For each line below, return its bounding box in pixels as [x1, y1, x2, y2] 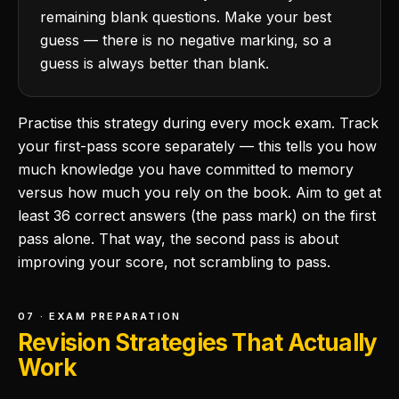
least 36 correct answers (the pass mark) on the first [18, 207, 376, 224]
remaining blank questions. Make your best [40, 8, 331, 26]
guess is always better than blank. [40, 54, 269, 72]
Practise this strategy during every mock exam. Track [18, 114, 379, 132]
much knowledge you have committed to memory [18, 160, 354, 178]
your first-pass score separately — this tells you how [18, 137, 377, 155]
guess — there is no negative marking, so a [40, 31, 331, 49]
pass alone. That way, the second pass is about [18, 230, 338, 248]
